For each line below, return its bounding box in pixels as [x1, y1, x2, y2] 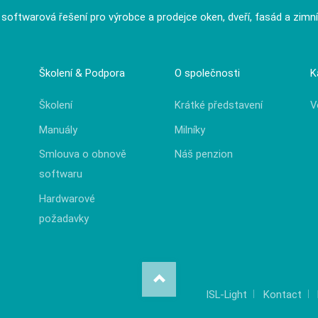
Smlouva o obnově [39, 148, 127, 161]
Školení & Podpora [39, 67, 126, 80]
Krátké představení [174, 99, 263, 112]
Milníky [174, 123, 205, 136]
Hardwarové [39, 192, 96, 205]
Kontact [263, 287, 302, 301]
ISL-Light [205, 287, 247, 301]
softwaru [39, 168, 83, 181]
